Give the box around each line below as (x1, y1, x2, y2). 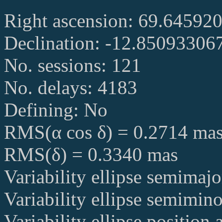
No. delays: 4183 (4, 76, 137, 98)
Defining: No (4, 99, 108, 120)
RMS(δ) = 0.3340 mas (4, 143, 178, 165)
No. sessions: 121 (4, 54, 141, 76)
